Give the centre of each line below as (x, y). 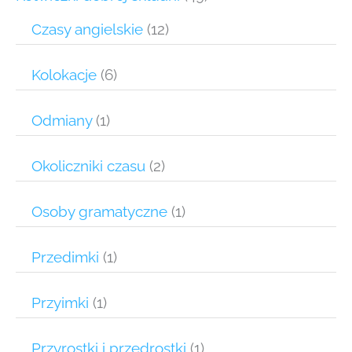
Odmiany (62, 121)
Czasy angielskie (87, 29)
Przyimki (60, 303)
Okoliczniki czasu (88, 166)
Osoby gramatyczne (99, 212)
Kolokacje (64, 75)
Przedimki (65, 257)
